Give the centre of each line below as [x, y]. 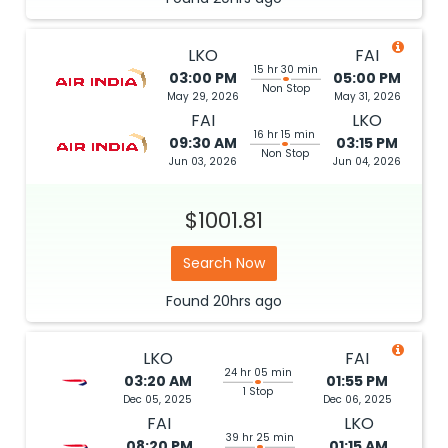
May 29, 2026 [203, 96]
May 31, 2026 [367, 96]
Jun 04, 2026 [366, 161]
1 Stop [257, 391]
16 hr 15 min [284, 134]
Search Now [224, 263]
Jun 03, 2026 [202, 161]
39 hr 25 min [260, 437]
